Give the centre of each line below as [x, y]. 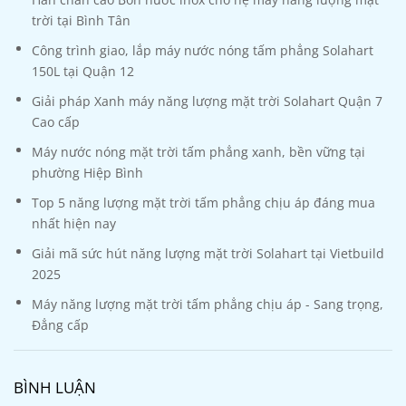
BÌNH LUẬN [55, 387]
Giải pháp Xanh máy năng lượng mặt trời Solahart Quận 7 [207, 101]
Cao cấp [56, 121]
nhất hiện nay [74, 223]
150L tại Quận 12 [83, 71]
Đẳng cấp [60, 324]
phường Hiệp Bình [87, 172]
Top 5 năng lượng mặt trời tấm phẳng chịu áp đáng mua [203, 202]
